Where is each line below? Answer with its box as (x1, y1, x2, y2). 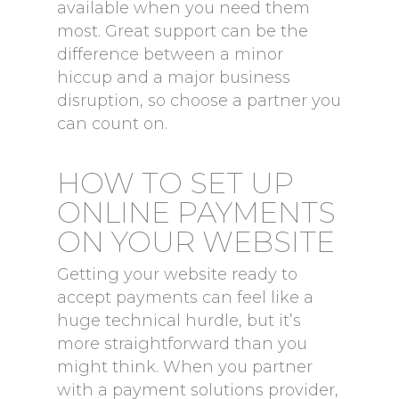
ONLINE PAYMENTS (57, 195, 336, 230)
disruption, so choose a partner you (57, 91, 341, 110)
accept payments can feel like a (57, 288, 313, 307)
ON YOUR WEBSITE (57, 224, 335, 259)
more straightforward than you (57, 334, 307, 354)
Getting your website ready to (57, 265, 297, 284)
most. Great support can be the (57, 21, 308, 41)
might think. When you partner (57, 357, 313, 377)
